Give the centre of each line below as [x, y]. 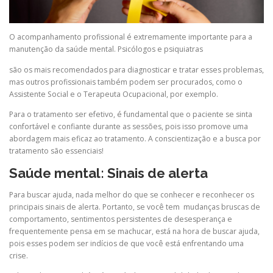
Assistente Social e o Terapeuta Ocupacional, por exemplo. [114, 94]
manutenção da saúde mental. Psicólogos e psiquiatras [107, 49]
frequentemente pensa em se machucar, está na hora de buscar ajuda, [134, 231]
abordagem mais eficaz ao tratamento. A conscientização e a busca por [135, 138]
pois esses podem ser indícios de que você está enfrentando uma [126, 243]
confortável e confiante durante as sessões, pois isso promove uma [129, 126]
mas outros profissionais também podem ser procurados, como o [126, 82]
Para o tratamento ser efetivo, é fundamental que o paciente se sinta [131, 114]
